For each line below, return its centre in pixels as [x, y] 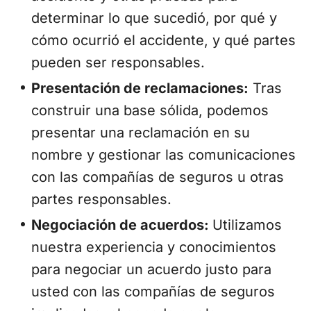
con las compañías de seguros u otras [158, 177]
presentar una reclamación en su [141, 132]
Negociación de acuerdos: [122, 225]
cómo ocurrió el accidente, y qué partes [163, 40]
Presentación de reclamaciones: [140, 88]
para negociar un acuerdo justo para [151, 269]
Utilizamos [247, 225]
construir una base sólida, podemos [150, 110]
